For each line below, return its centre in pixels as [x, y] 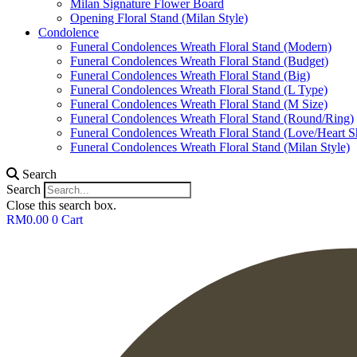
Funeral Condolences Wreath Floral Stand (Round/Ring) [212, 118]
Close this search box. [61, 205]
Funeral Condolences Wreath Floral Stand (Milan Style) [210, 147]
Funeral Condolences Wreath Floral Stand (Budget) [199, 61]
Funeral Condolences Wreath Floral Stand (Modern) [201, 47]
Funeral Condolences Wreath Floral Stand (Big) [190, 75]
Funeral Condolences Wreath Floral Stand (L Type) [199, 90]
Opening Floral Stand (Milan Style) [159, 18]
